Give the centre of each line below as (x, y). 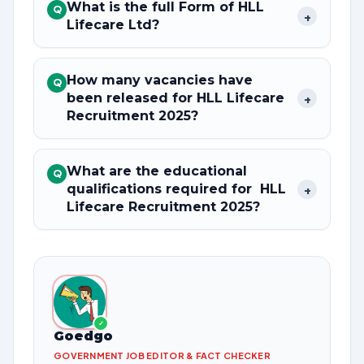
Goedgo (83, 336)
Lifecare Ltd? (113, 25)
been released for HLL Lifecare (175, 98)
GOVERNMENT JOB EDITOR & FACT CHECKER (162, 355)
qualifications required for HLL (176, 189)
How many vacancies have (160, 80)
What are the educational (157, 171)
